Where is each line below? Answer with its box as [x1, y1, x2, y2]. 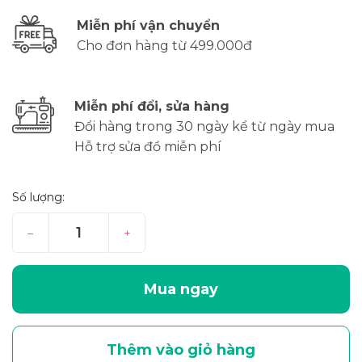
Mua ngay [144, 280, 218, 298]
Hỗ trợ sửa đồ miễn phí [74, 138, 221, 154]
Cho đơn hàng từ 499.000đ [77, 37, 252, 53]
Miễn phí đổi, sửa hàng [74, 98, 229, 114]
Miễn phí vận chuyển [77, 17, 220, 33]
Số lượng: [12, 189, 65, 204]
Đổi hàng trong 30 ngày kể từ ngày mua [74, 118, 335, 134]
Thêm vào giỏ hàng [107, 340, 255, 359]
